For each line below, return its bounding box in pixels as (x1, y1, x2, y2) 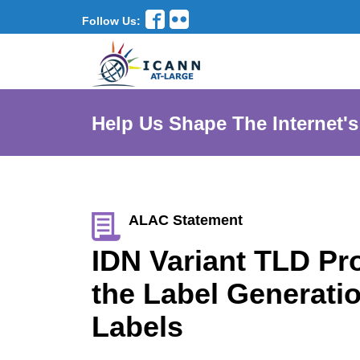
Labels (92, 310, 183, 343)
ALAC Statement (129, 212, 243, 228)
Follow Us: (82, 14, 141, 27)
